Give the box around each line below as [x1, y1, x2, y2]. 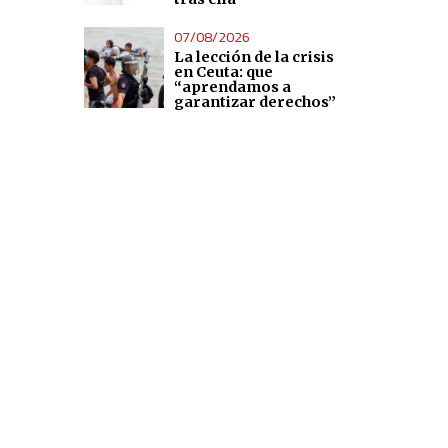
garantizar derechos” [174, 92, 337, 111]
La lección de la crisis [174, 47, 335, 66]
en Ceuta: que [174, 62, 274, 81]
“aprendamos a [174, 77, 292, 96]
